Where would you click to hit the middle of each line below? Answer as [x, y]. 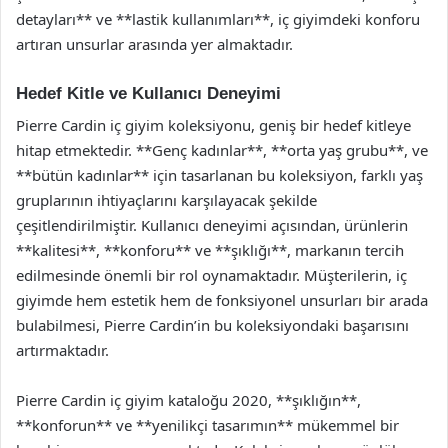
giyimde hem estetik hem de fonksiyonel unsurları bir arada [222, 300]
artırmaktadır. [62, 350]
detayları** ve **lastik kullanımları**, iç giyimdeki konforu [218, 18]
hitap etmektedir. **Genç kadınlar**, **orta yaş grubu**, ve [222, 150]
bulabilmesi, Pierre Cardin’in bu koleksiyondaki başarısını [212, 325]
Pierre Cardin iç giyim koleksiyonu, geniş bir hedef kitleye [213, 125]
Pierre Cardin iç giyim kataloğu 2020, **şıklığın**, [188, 400]
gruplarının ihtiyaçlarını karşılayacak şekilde [166, 200]
